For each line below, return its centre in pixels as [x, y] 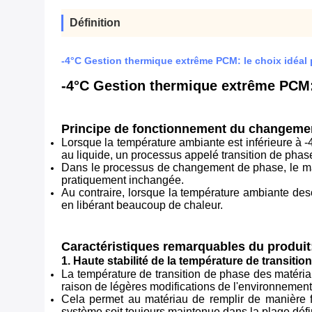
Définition [95, 23]
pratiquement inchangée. [123, 180]
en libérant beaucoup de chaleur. [142, 205]
